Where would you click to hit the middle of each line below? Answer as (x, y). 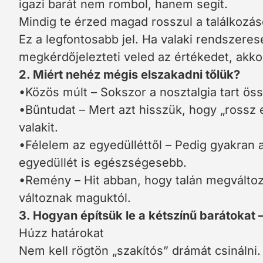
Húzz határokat (61, 233)
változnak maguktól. (75, 198)
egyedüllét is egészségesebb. (103, 163)
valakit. (38, 127)
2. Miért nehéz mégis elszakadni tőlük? (129, 75)
